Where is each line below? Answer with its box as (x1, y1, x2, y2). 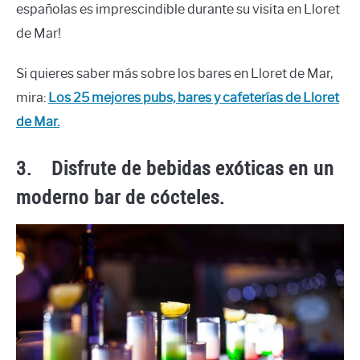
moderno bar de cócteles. (16, 184, 225, 211)
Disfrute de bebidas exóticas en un (51, 155, 334, 182)
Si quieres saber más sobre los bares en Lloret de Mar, (16, 66, 333, 82)
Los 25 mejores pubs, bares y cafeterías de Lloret (48, 90, 339, 106)
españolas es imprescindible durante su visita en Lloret (16, 2, 340, 18)
